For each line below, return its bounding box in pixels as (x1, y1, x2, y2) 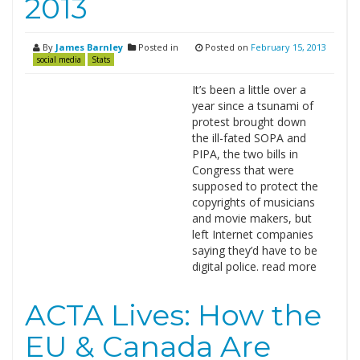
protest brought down (191, 114, 306, 129)
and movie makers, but (191, 211, 312, 226)
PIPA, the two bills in (191, 146, 298, 162)
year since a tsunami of (191, 98, 313, 113)
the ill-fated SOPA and (191, 130, 306, 145)
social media (37, 54, 81, 65)
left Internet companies (191, 227, 313, 242)
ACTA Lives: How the (25, 297, 321, 333)
